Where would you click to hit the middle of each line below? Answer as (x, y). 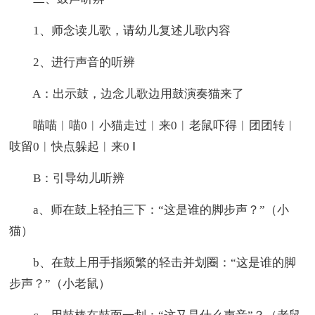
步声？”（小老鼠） (60, 283)
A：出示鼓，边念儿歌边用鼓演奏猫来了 (127, 94)
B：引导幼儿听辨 (67, 178)
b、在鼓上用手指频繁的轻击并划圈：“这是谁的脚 (153, 262)
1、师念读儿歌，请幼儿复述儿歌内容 (120, 30)
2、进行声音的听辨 (72, 62)
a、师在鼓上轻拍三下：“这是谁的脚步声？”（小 (149, 210)
